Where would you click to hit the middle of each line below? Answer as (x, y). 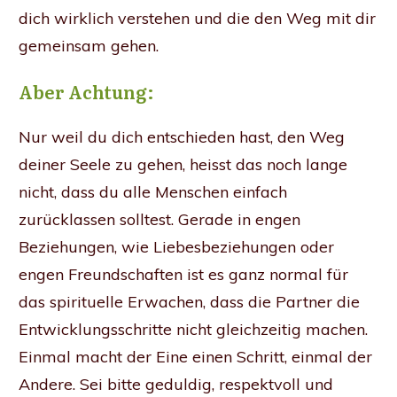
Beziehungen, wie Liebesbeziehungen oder (176, 246)
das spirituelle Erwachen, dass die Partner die (189, 301)
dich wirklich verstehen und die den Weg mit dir (197, 18)
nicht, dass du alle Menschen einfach (153, 191)
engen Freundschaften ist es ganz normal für (183, 274)
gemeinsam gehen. (89, 45)
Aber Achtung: (86, 91)
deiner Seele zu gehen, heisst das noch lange (183, 164)
